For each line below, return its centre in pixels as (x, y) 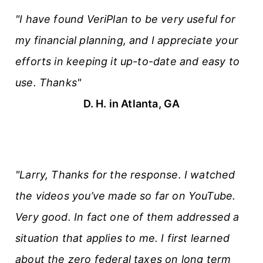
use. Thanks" (48, 82)
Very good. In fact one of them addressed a (127, 217)
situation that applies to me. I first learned (123, 238)
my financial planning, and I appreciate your (127, 40)
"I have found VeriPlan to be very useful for (125, 19)
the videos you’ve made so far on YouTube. (126, 195)
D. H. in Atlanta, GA (131, 103)
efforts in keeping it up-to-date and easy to (127, 61)
